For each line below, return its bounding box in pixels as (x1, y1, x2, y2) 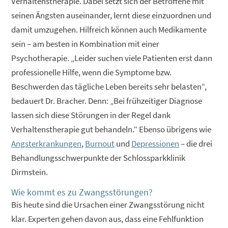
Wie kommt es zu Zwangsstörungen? (11, 186, 153, 198)
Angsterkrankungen (11, 137, 82, 149)
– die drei (179, 137, 213, 149)
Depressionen (131, 137, 180, 149)
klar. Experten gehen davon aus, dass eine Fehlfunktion (11, 213, 204, 224)
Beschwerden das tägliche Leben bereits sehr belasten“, (11, 80, 207, 92)
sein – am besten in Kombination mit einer (11, 38, 160, 49)
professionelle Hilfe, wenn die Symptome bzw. (11, 66, 172, 78)
